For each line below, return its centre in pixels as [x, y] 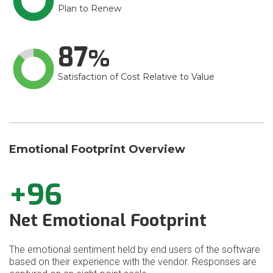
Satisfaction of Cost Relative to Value [136, 77]
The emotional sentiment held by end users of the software [135, 250]
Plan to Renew [90, 9]
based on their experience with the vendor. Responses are [133, 262]
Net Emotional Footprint [108, 220]
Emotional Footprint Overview [97, 149]
